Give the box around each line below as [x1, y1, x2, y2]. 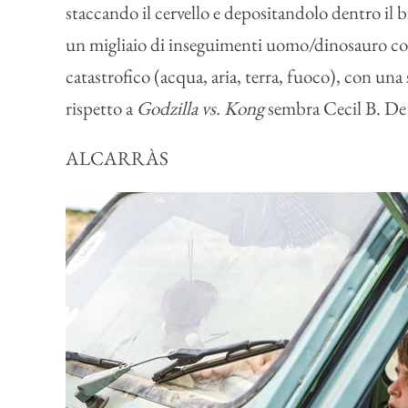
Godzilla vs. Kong [137, 96, 268, 121]
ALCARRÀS [66, 146, 168, 171]
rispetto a [66, 96, 137, 121]
